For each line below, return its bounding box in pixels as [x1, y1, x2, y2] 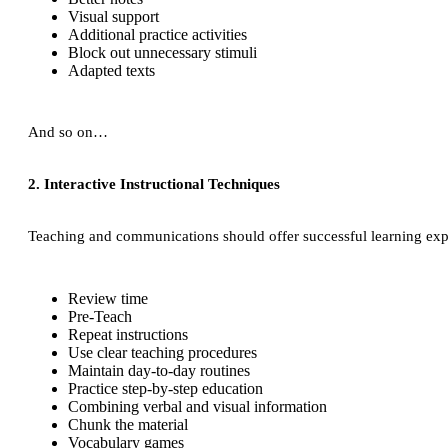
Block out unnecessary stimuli [68, 44, 257, 62]
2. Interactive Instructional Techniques [28, 176, 280, 193]
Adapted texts [68, 62, 155, 80]
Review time [68, 290, 148, 308]
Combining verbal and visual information [68, 398, 327, 416]
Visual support [68, 8, 159, 26]
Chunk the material [68, 416, 188, 434]
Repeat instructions [68, 326, 188, 344]
